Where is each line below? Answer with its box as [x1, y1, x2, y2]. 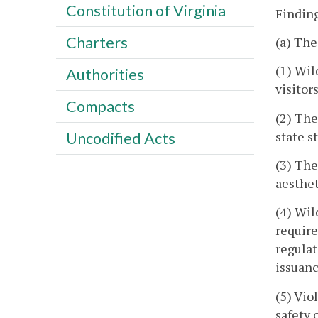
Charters [65, 33, 128, 52]
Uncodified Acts [65, 128, 175, 148]
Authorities [65, 65, 144, 84]
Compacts [65, 97, 135, 116]
